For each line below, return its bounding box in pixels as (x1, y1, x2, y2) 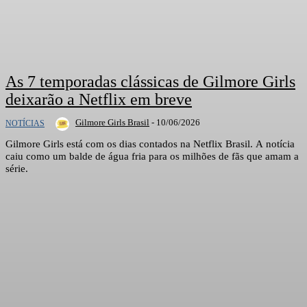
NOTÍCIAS (5, 119, 45, 129)
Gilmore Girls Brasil (75, 117, 149, 128)
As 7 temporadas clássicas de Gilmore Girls (5, 73, 295, 91)
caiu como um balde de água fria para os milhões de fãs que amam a (5, 151, 299, 162)
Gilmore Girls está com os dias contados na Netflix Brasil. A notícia (5, 138, 295, 150)
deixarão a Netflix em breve (5, 90, 192, 109)
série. (5, 163, 28, 175)
